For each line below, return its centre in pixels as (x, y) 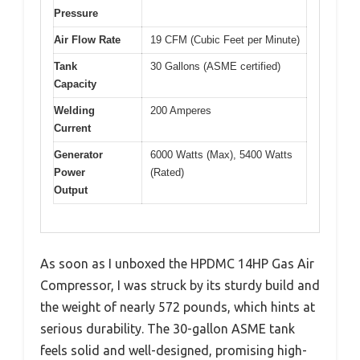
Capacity (75, 84)
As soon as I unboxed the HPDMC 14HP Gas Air (177, 263)
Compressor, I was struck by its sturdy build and (180, 285)
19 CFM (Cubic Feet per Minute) (225, 40)
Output (71, 190)
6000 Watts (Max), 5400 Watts (221, 155)
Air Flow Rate (87, 40)
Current (72, 128)
